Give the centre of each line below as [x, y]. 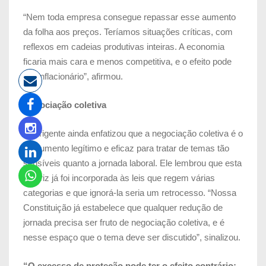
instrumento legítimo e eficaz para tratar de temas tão [126, 148]
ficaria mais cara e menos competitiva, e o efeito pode [127, 61]
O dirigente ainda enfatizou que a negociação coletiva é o [133, 133]
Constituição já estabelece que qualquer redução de [123, 207]
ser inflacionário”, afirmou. [73, 76]
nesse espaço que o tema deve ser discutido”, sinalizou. [132, 237]
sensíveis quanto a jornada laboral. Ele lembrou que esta [132, 163]
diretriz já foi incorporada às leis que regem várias [119, 178]
